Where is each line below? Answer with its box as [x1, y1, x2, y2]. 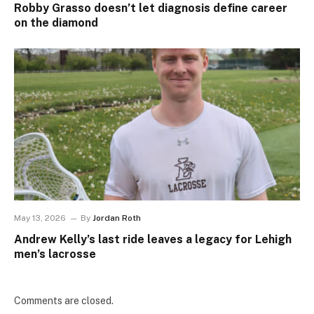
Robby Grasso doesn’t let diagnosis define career [14, 1, 287, 15]
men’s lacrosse [14, 247, 96, 261]
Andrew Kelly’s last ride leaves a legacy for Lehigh [14, 233, 292, 247]
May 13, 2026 [14, 213, 66, 224]
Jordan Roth [93, 213, 141, 224]
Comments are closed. [14, 295, 114, 307]
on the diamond [14, 16, 98, 30]
